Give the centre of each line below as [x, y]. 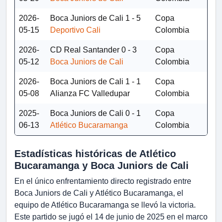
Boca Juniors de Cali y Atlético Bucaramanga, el [99, 193]
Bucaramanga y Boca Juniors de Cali [102, 166]
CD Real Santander [85, 50]
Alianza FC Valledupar [90, 94]
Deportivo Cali [75, 30]
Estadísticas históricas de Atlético [95, 154]
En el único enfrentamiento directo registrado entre [103, 181]
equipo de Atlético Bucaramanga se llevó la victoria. [105, 205]
